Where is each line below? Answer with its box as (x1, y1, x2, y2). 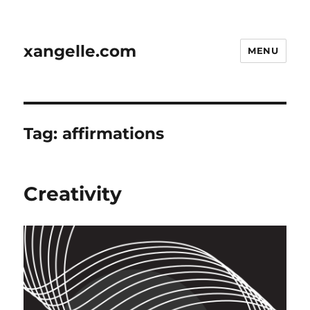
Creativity (24, 182, 122, 206)
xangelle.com (24, 41, 137, 61)
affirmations (62, 124, 165, 143)
